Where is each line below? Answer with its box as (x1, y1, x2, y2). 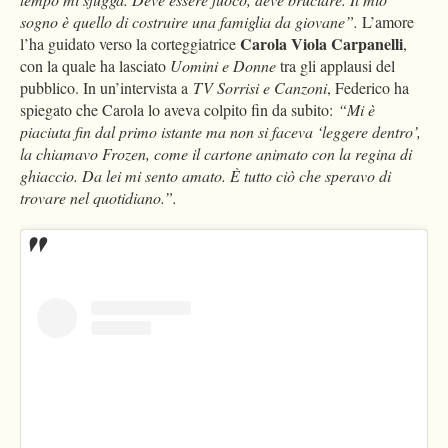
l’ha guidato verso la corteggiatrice (20, 33, 240, 55)
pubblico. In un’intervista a (20, 77, 193, 99)
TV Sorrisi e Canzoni (193, 77, 327, 99)
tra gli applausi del (276, 55, 395, 77)
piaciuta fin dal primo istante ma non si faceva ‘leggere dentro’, (20, 121, 421, 143)
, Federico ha (327, 77, 409, 99)
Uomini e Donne (170, 55, 276, 77)
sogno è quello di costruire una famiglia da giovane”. (20, 11, 362, 33)
